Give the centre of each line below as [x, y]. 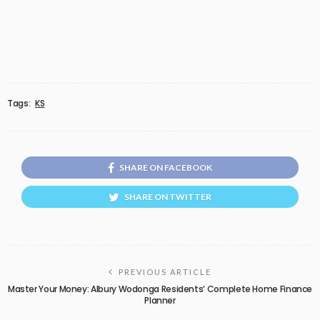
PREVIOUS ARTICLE [165, 271]
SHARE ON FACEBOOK [166, 167]
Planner [160, 300]
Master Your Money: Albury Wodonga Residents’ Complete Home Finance [160, 289]
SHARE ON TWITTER [168, 196]
